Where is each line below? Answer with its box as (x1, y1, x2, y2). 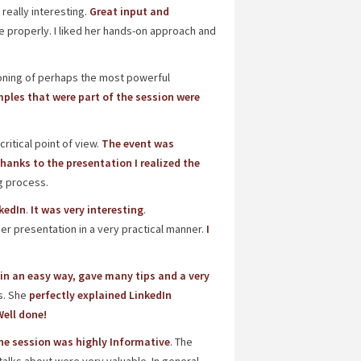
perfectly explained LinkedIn (26, 288, 172, 302)
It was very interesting (27, 202, 143, 217)
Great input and (89, 4, 169, 19)
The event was (101, 136, 174, 151)
